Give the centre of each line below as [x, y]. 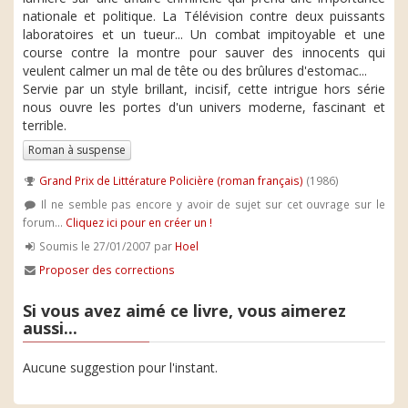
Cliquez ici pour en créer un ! [139, 222]
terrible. [45, 125]
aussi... [50, 328]
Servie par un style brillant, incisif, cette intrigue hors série [204, 89]
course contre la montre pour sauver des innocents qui [204, 52]
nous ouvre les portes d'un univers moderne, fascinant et [204, 107]
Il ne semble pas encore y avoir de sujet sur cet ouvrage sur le [211, 204]
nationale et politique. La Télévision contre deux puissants [204, 16]
